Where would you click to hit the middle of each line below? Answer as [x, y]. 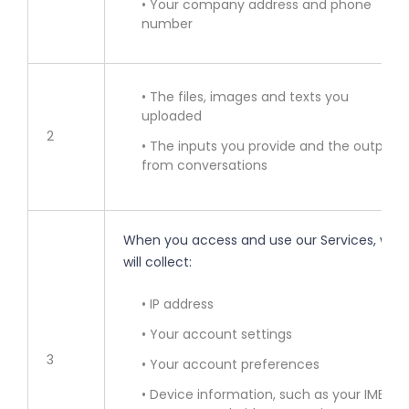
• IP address [178, 304]
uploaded [172, 116]
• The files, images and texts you [245, 97]
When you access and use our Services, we [261, 241]
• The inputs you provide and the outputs [273, 147]
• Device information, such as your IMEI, [266, 395]
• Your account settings [217, 335]
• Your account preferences [231, 365]
